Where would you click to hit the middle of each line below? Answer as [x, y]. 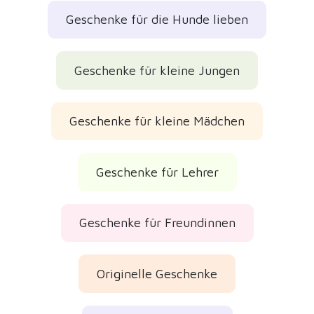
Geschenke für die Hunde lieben [157, 20]
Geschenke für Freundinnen [157, 223]
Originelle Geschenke [157, 273]
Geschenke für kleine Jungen [157, 70]
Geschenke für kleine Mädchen [157, 121]
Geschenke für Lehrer [157, 172]
